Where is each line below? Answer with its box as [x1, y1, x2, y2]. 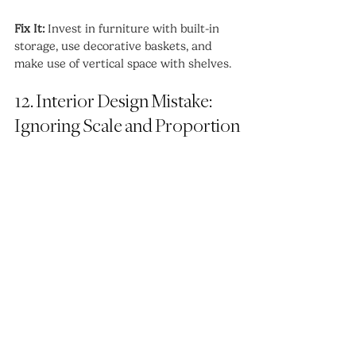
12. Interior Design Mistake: [14, 91, 215, 112]
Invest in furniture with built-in [44, 21, 222, 36]
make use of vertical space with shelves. [14, 56, 231, 71]
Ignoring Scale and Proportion [14, 116, 240, 137]
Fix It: [14, 21, 44, 36]
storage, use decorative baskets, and [14, 38, 215, 53]
